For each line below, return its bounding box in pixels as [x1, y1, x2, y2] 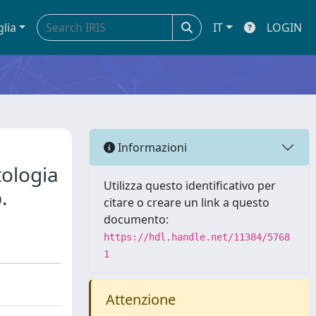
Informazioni [114, 139, 187, 155]
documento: [103, 212, 169, 227]
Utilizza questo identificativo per [103, 178, 276, 193]
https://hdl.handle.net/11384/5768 [103, 231, 290, 243]
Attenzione [102, 290, 176, 309]
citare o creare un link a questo [103, 195, 269, 210]
